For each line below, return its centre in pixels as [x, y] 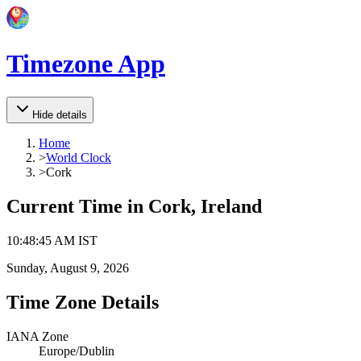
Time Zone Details [83, 302]
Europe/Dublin [77, 351]
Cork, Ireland [205, 206]
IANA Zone [37, 336]
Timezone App [86, 64]
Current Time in [77, 206]
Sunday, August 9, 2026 [68, 268]
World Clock [79, 157]
